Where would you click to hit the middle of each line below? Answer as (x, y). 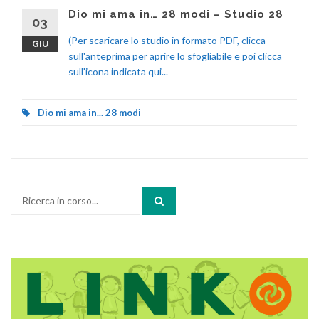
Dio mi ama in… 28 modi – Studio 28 (176, 15)
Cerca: (25, 194)
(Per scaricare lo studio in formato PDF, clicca (167, 41)
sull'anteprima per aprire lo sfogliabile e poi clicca (175, 56)
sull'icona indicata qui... (118, 72)
